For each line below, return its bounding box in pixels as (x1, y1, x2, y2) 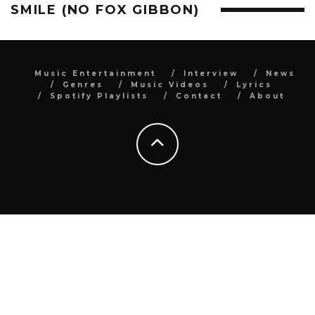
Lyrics (236, 79, 272, 89)
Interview (183, 68, 238, 78)
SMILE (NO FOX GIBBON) (11, 1, 200, 18)
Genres (62, 79, 103, 89)
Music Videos (130, 79, 209, 89)
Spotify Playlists (49, 91, 148, 101)
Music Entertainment (34, 68, 156, 78)
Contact (175, 91, 222, 101)
